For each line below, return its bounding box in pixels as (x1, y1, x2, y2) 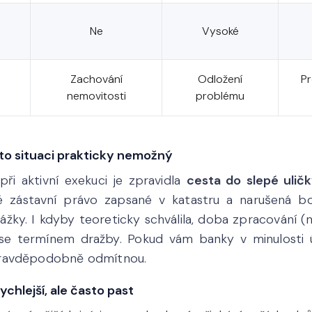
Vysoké (201, 24, 239, 38)
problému (196, 88, 244, 103)
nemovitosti (66, 88, 126, 103)
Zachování (70, 72, 123, 86)
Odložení (198, 72, 242, 86)
